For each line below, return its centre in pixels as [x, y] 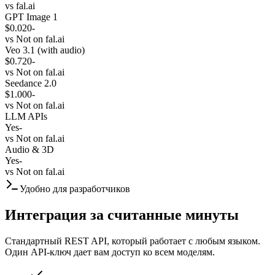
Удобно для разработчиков [75, 188]
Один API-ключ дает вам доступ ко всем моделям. [110, 252]
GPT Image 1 [31, 17]
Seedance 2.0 [31, 83]
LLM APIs [26, 116]
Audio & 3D [29, 149]
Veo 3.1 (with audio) [45, 50]
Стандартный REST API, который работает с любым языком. [133, 241]
